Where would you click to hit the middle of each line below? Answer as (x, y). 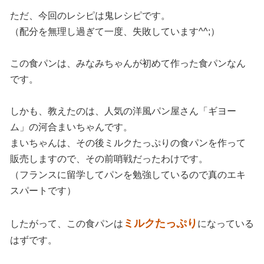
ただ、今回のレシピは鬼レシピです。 (90, 15)
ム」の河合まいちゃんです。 (71, 127)
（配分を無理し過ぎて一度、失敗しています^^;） (115, 31)
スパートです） (43, 190)
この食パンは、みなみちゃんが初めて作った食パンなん (128, 63)
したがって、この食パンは (67, 223)
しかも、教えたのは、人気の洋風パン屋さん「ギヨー (123, 111)
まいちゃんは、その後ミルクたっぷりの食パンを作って (128, 143)
